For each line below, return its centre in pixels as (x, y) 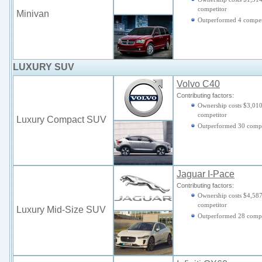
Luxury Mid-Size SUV (61, 210)
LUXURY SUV (44, 67)
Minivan (33, 14)
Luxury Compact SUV (61, 120)
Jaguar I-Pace (206, 174)
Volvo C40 (198, 84)
